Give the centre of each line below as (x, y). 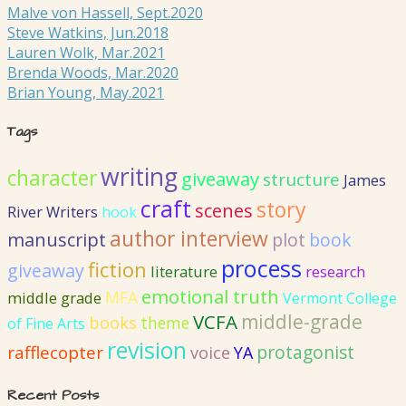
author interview (189, 239)
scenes (224, 211)
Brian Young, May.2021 (86, 92)
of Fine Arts (46, 324)
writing (139, 177)
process (261, 269)
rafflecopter (55, 353)
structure (301, 180)
